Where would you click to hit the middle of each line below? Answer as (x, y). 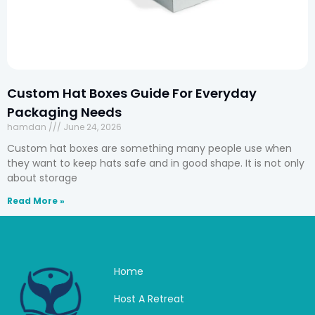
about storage (42, 178)
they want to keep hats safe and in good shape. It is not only (156, 163)
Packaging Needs (64, 112)
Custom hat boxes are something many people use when (149, 148)
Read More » (36, 200)
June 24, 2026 (91, 127)
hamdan (28, 127)
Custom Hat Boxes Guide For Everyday (132, 93)
